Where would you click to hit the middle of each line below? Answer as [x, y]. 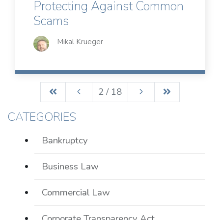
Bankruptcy [65, 141]
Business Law [70, 167]
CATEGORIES [42, 117]
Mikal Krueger [80, 42]
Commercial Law [76, 193]
